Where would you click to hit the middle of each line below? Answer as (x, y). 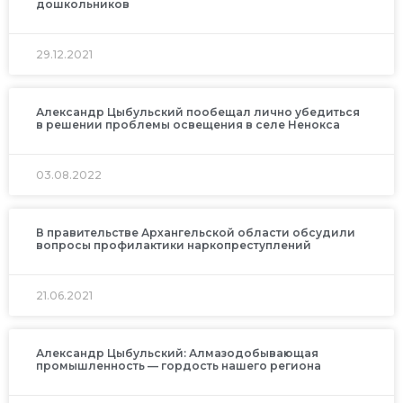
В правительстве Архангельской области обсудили (196, 233)
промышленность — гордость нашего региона (179, 366)
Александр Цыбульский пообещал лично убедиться (198, 112)
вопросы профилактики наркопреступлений (174, 246)
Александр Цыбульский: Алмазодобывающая (177, 354)
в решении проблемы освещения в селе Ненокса (188, 125)
